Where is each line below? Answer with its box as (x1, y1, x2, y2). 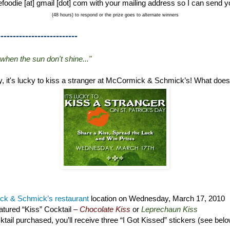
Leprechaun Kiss (141, 204, 198, 214)
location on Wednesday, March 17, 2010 (89, 194, 225, 203)
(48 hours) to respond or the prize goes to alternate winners (51, 12, 179, 17)
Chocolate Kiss (80, 204, 130, 214)
